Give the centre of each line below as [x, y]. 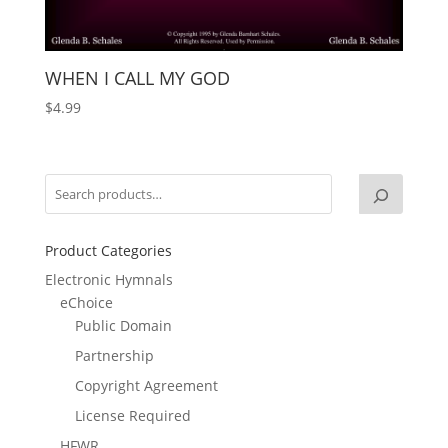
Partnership [114, 356]
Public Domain [123, 326]
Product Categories [108, 251]
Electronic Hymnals [108, 280]
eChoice [86, 303]
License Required [132, 416]
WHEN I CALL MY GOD [137, 78]
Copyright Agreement [146, 386]
